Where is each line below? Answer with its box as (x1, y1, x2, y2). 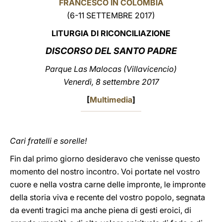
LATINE (157, 12, 183, 21)
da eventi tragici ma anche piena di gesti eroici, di (10, 205, 191, 215)
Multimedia (90, 95, 132, 105)
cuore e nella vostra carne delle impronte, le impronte (10, 179, 206, 189)
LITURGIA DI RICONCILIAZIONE (52, 28, 170, 38)
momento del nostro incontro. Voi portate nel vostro (10, 166, 200, 176)
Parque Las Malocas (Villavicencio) (45, 64, 177, 74)
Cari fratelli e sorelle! (10, 136, 87, 146)
